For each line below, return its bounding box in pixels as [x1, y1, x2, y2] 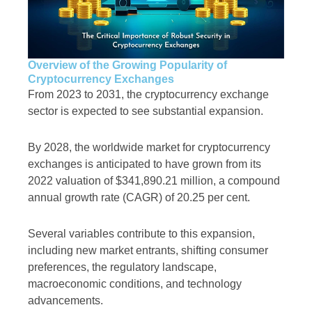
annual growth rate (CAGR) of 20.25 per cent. [28, 192, 250, 204]
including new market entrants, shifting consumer [28, 244, 268, 257]
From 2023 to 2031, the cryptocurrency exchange [28, 88, 269, 101]
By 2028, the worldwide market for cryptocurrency [28, 141, 270, 154]
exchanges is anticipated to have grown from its [28, 158, 261, 171]
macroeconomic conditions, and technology [28, 278, 242, 290]
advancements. [28, 295, 103, 307]
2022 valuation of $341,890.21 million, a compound [28, 175, 280, 187]
